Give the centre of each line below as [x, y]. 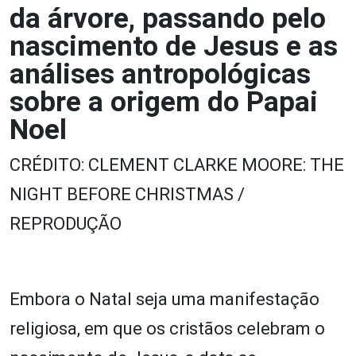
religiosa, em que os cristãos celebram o [167, 328]
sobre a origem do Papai [164, 102]
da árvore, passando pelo [168, 18]
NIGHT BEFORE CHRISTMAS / [127, 194]
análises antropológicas [160, 74]
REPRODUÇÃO [66, 223]
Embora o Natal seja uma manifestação [164, 299]
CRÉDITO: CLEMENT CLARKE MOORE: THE [177, 164]
